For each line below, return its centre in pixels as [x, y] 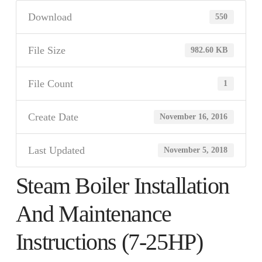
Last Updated [56, 150]
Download [50, 17]
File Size [46, 50]
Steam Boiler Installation [122, 185]
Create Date [53, 117]
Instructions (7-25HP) [109, 242]
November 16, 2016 [194, 117]
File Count [50, 83]
